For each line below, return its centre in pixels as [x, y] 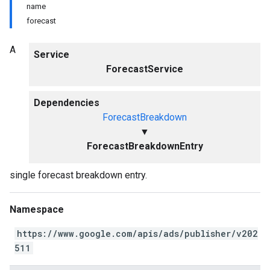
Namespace [37, 209]
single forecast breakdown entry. [78, 175]
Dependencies [67, 103]
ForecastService [145, 69]
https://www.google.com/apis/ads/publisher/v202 [137, 234]
